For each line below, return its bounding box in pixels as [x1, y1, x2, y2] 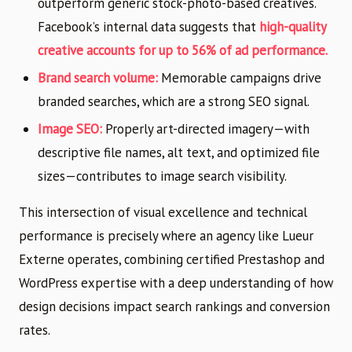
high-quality [259, 18, 326, 36]
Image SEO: [38, 119, 102, 137]
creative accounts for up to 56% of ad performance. [38, 42, 328, 60]
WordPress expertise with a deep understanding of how [19, 273, 333, 291]
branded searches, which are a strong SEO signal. [38, 93, 310, 111]
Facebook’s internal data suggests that [38, 18, 259, 36]
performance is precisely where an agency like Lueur [19, 226, 313, 244]
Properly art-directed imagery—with [102, 119, 310, 137]
